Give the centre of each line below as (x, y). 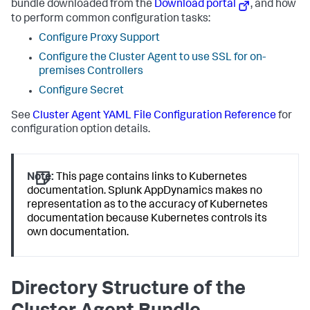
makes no (238, 192)
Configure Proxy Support (99, 39)
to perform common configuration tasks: (111, 20)
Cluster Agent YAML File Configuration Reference (154, 117)
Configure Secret (81, 92)
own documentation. (78, 234)
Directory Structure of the (128, 290)
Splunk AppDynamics (161, 192)
